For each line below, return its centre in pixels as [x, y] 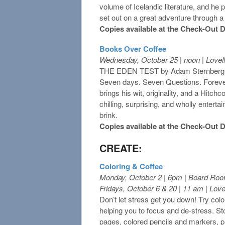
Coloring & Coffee [131, 166]
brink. [108, 115]
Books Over [120, 48]
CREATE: [121, 148]
